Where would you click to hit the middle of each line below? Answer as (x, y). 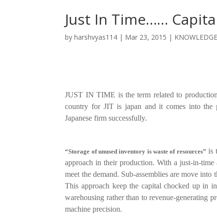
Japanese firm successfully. (107, 118)
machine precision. (94, 209)
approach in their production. (111, 163)
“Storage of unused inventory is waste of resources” (136, 151)
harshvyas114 (96, 37)
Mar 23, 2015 (146, 37)
